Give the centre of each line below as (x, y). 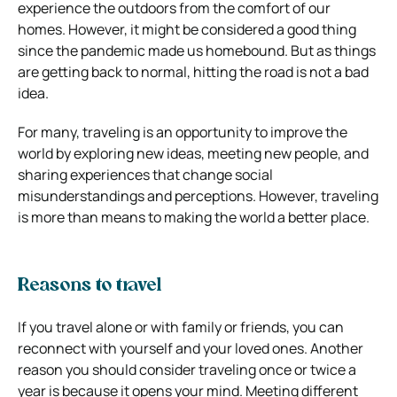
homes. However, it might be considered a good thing (187, 29)
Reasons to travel (90, 286)
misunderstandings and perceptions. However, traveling (198, 195)
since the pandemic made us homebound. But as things (197, 50)
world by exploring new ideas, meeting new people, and (193, 153)
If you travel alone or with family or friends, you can (181, 327)
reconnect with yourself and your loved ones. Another (191, 348)
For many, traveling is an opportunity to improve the (183, 132)
